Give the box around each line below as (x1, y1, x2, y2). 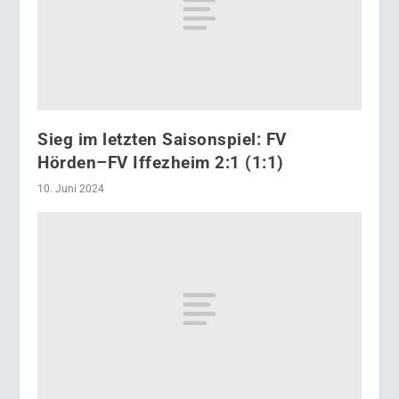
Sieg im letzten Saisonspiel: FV (37, 129, 287, 151)
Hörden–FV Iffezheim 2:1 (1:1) (37, 152, 284, 174)
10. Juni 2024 (37, 183, 105, 196)
